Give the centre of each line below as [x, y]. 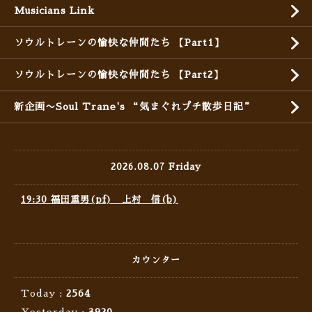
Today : [44, 294]
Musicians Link [54, 11]
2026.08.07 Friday [156, 167]
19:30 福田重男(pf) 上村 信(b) [100, 200]
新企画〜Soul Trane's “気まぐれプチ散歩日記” [134, 107]
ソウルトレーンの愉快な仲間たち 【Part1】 [119, 43]
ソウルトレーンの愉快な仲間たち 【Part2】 [119, 75]
